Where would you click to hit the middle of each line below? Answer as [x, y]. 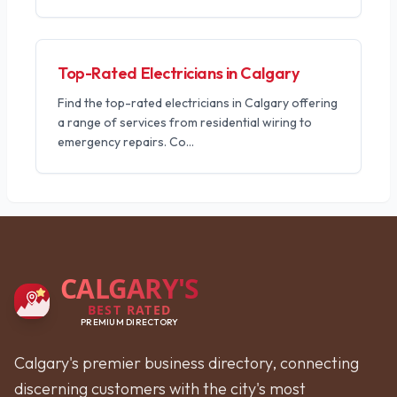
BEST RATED [129, 310]
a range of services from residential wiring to [185, 122]
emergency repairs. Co [122, 142]
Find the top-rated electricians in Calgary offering [198, 103]
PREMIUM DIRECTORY [130, 322]
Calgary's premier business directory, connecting [187, 363]
